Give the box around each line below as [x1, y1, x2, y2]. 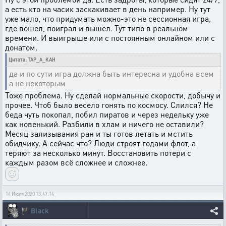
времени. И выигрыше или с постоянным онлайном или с [5, 32, 215, 43]
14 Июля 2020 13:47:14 [6, 191, 54, 197]
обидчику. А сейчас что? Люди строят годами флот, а [5, 138, 196, 148]
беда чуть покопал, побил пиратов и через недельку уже [5, 109, 209, 120]
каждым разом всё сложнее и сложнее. [5, 157, 147, 167]
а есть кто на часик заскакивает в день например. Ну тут [5, 4, 210, 14]
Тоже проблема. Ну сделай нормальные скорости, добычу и [5, 90, 220, 100]
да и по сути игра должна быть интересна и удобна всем [9, 68, 214, 79]
